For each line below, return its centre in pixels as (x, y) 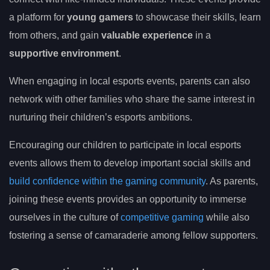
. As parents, (232, 181)
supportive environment (64, 54)
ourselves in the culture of (65, 218)
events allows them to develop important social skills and (130, 163)
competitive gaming (162, 218)
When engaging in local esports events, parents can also (130, 81)
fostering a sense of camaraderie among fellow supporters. (133, 236)
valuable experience (147, 36)
